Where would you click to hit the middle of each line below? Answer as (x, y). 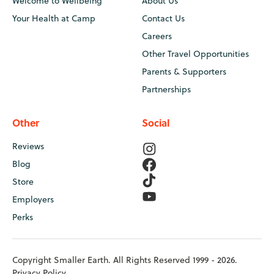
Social (156, 123)
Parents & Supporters (184, 72)
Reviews (28, 146)
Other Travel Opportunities (195, 54)
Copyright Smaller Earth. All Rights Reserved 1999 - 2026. (125, 260)
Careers (157, 36)
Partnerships (166, 89)
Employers (33, 199)
